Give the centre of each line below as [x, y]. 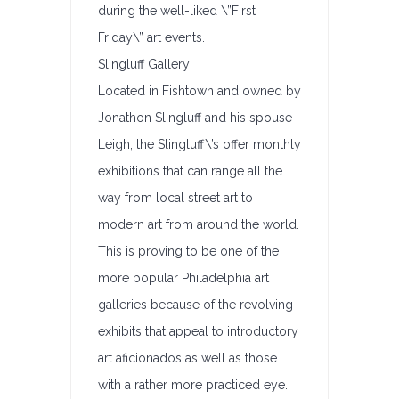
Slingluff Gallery [144, 64]
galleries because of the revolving [195, 305]
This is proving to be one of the [188, 251]
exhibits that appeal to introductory [198, 331]
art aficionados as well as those [187, 358]
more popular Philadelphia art [183, 278]
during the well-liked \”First [177, 11]
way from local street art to [175, 198]
